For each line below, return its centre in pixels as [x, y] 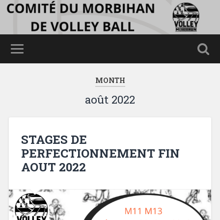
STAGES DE [54, 139]
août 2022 [110, 99]
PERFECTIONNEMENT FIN [100, 153]
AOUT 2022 [53, 167]
